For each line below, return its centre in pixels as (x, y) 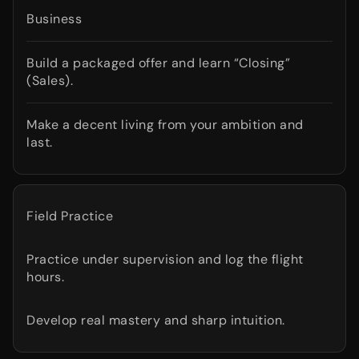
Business (54, 19)
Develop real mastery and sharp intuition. (156, 320)
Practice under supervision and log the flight (165, 259)
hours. (45, 277)
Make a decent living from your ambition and (165, 125)
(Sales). (50, 81)
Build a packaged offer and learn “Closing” (158, 63)
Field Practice (70, 216)
